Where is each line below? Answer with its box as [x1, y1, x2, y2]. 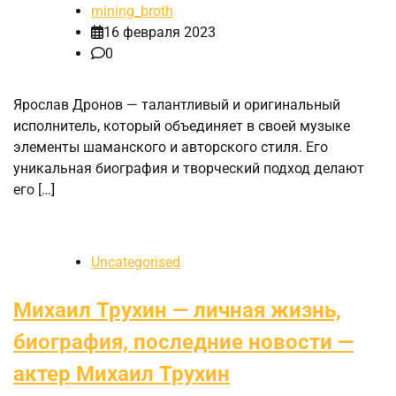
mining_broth [91, 3, 173, 20]
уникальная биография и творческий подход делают [13, 160, 364, 178]
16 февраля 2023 [103, 24, 216, 42]
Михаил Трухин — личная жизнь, [13, 298, 341, 324]
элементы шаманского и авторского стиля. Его [13, 139, 328, 156]
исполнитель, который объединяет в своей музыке [13, 118, 350, 135]
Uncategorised [91, 254, 180, 271]
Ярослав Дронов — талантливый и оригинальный [13, 96, 340, 114]
